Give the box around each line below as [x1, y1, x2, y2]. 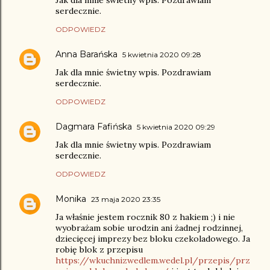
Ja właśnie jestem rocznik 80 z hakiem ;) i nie [55, 212, 235, 223]
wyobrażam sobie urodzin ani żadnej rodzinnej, [55, 222, 243, 234]
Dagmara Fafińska [55, 121, 132, 133]
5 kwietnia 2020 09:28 [122, 50, 201, 60]
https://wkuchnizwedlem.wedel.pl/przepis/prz [55, 255, 250, 266]
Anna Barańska [55, 49, 118, 60]
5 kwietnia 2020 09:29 [137, 122, 215, 132]
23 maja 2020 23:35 [91, 195, 160, 204]
